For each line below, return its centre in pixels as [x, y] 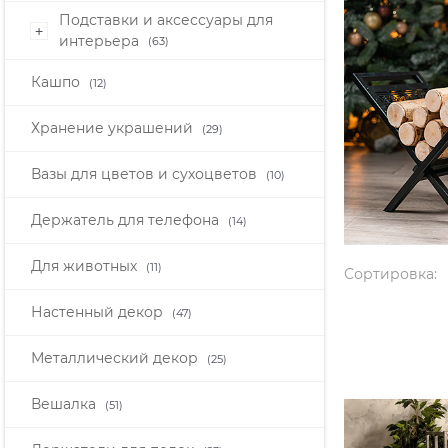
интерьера [101, 40]
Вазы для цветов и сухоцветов [146, 174]
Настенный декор [99, 312]
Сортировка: [390, 274]
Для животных [86, 266]
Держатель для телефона [127, 220]
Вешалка [65, 404]
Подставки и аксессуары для [166, 19]
